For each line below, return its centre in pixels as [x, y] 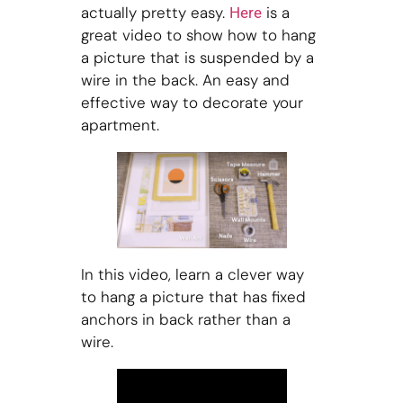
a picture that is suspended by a [197, 58]
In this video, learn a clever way [192, 275]
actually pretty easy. [155, 13]
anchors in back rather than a [185, 320]
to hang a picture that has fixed [193, 297]
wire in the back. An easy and [185, 81]
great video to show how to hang [198, 36]
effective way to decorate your [192, 103]
